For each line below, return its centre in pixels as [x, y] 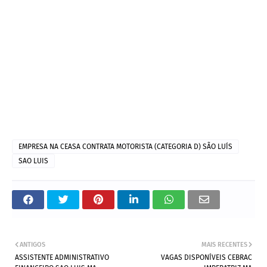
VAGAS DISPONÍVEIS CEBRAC [207, 258]
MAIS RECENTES [224, 245]
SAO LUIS [33, 161]
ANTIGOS [32, 245]
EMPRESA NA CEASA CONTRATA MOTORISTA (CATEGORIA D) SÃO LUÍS [125, 147]
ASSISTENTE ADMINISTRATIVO [62, 258]
